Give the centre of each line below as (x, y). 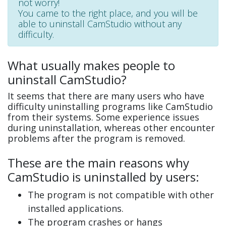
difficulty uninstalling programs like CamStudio (110, 107)
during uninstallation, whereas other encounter (111, 128)
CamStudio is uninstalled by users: (103, 177)
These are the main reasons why (98, 163)
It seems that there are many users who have (106, 96)
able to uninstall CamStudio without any (100, 24)
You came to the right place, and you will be (108, 13)
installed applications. (76, 209)
